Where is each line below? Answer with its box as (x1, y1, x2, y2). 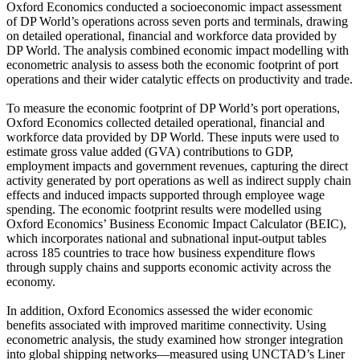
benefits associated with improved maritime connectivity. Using (6, 317, 326, 332)
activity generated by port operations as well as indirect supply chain (6, 173, 351, 187)
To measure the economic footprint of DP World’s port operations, (6, 100, 340, 115)
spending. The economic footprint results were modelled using (6, 202, 321, 216)
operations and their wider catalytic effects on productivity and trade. (6, 72, 353, 86)
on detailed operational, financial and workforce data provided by (6, 28, 337, 43)
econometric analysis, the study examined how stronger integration (6, 332, 343, 346)
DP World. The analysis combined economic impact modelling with (6, 43, 349, 57)
